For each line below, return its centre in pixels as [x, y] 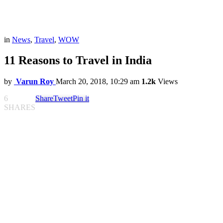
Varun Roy [35, 82]
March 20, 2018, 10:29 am [98, 82]
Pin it [81, 99]
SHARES [20, 108]
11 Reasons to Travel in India [78, 60]
